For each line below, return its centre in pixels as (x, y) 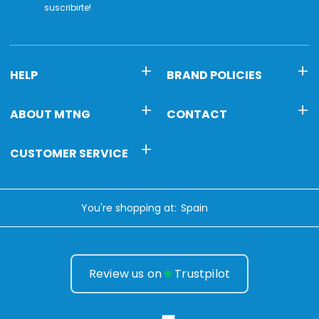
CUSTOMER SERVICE (69, 153)
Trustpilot (203, 273)
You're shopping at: (129, 208)
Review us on (125, 273)
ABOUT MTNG (50, 114)
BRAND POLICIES (214, 75)
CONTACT (197, 114)
